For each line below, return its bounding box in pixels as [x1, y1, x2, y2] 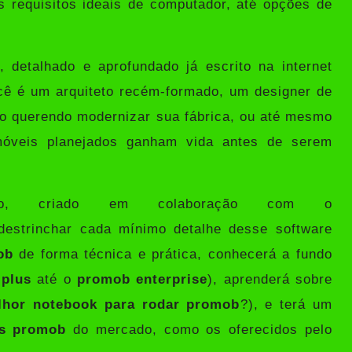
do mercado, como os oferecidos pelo [66, 321, 332, 337]
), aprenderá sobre [207, 271, 332, 287]
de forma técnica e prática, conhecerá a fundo [13, 246, 332, 262]
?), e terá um [240, 296, 332, 312]
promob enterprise [76, 271, 208, 287]
